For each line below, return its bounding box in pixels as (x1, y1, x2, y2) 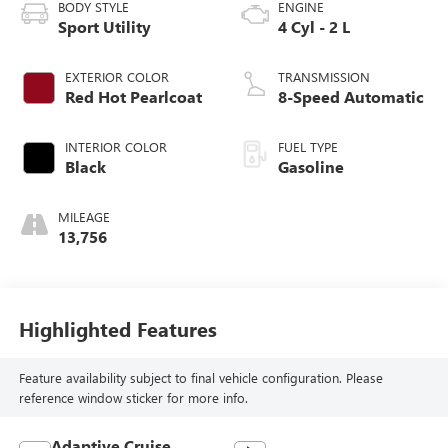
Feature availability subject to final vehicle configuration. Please (18, 368, 383, 386)
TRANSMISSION (278, 68, 370, 86)
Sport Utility (57, 16, 151, 38)
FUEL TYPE (278, 138, 338, 156)
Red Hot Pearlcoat (64, 86, 202, 108)
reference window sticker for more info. (18, 388, 248, 406)
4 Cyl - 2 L (278, 16, 350, 38)
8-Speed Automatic (278, 86, 424, 108)
